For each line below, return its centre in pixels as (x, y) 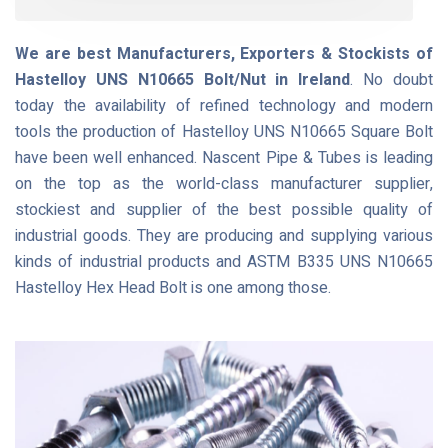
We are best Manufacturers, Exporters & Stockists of (224, 54)
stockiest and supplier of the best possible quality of (224, 210)
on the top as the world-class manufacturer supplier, (224, 184)
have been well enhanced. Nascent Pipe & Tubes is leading (224, 158)
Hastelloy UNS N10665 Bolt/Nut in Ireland (183, 80)
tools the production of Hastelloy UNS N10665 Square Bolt (224, 132)
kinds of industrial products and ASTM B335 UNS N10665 (224, 262)
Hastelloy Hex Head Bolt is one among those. (173, 288)
